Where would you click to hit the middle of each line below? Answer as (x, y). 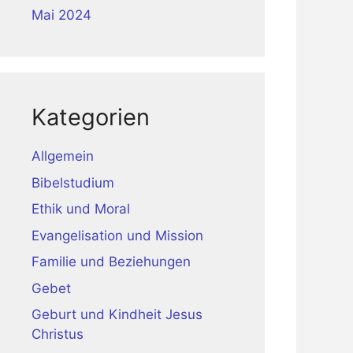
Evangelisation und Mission (117, 235)
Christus (58, 334)
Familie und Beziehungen (111, 262)
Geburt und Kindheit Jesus (117, 314)
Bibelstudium (73, 182)
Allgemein (63, 156)
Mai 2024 (61, 15)
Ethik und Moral (81, 209)
